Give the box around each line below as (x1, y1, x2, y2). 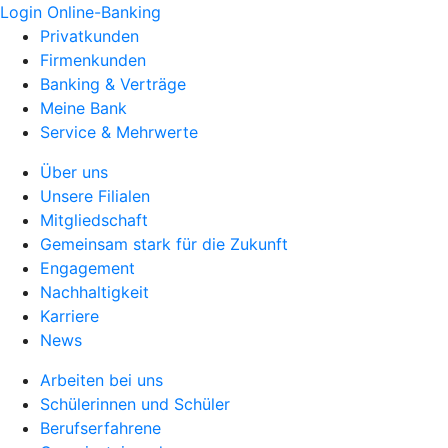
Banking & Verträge (40, 74, 186, 94)
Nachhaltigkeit (40, 282, 149, 302)
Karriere (40, 306, 99, 326)
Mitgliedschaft (40, 210, 148, 230)
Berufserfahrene (40, 418, 161, 438)
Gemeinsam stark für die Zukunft (40, 234, 288, 254)
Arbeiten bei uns (40, 370, 163, 390)
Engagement (40, 258, 135, 278)
